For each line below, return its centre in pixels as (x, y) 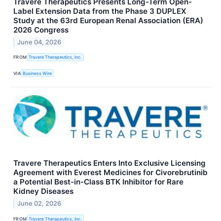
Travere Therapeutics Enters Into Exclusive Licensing (110, 163)
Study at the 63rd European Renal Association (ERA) (108, 20)
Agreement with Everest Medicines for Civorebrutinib (110, 173)
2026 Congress (41, 30)
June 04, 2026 (39, 42)
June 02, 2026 (39, 204)
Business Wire (37, 73)
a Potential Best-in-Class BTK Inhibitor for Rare (98, 182)
